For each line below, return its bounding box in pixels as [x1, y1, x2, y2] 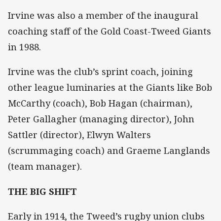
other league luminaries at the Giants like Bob [8, 81, 212, 94]
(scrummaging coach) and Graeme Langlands [8, 145, 210, 157]
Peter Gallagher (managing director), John [8, 113, 194, 125]
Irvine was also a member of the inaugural [8, 9, 198, 22]
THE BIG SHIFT [8, 185, 77, 197]
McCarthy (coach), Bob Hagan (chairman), [8, 97, 192, 110]
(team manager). [8, 160, 82, 173]
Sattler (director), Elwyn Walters [8, 129, 151, 141]
